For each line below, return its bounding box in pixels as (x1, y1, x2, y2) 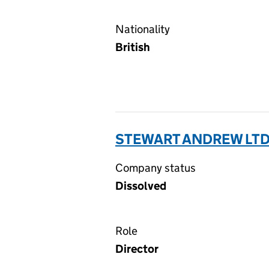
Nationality (115, 22, 170, 36)
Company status (115, 161, 196, 175)
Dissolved (115, 179, 166, 193)
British (115, 40, 150, 54)
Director (115, 242, 159, 256)
